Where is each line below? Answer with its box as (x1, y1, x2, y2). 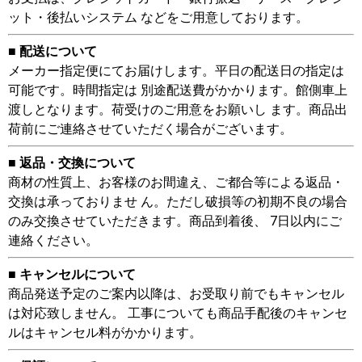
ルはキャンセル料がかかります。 (8, 325, 202, 341)
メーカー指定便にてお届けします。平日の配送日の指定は (8, 63, 344, 79)
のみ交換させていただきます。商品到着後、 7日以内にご (8, 213, 342, 229)
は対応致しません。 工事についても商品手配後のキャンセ (8, 305, 347, 322)
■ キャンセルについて (8, 267, 136, 283)
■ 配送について (8, 44, 97, 60)
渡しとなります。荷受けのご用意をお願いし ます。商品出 (8, 102, 347, 118)
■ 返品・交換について (8, 155, 136, 171)
